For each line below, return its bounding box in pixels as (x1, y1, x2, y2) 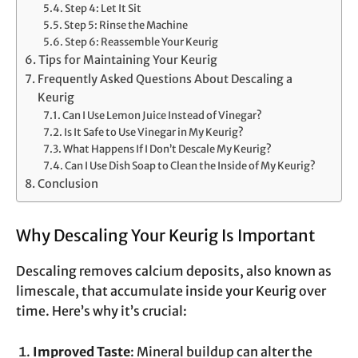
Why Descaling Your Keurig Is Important (16, 225, 315, 246)
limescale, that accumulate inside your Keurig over (16, 283, 326, 300)
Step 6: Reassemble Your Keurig (65, 35, 219, 50)
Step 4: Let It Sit (65, 2, 142, 16)
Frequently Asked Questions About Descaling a (37, 72, 292, 87)
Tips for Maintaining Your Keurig (38, 53, 217, 68)
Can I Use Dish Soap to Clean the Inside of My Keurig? (65, 159, 316, 173)
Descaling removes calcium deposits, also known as (16, 263, 332, 280)
